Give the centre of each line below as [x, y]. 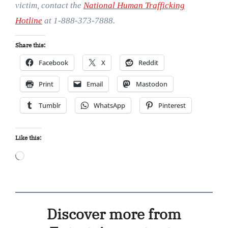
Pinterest [172, 105]
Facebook [53, 62]
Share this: [30, 45]
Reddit [148, 62]
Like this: [28, 137]
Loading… [43, 154]
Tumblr [49, 105]
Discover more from [114, 214]
